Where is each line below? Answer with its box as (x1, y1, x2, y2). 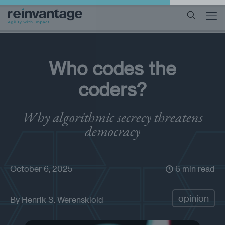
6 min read (173, 164, 215, 173)
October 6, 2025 (10, 164, 72, 173)
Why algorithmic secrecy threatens (22, 108, 203, 126)
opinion (178, 193, 209, 203)
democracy (85, 122, 140, 140)
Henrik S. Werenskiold (22, 195, 103, 204)
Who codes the (49, 57, 176, 79)
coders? (78, 78, 147, 100)
